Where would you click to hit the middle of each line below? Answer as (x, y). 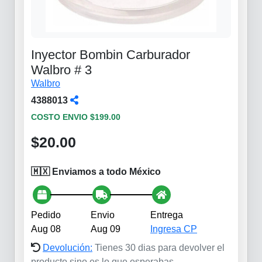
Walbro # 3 (61, 70)
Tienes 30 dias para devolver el (160, 247)
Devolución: (68, 247)
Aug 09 (106, 229)
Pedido (46, 215)
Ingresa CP (174, 229)
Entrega (167, 215)
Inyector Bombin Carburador (111, 54)
